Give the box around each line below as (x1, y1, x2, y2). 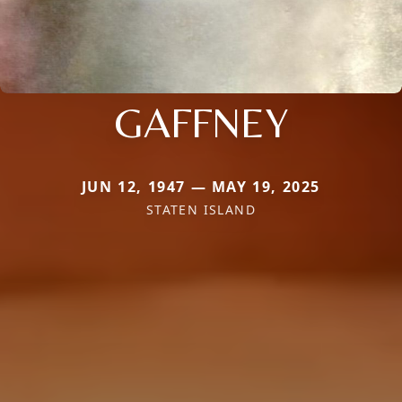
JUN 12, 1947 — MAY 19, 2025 (81, 176, 321, 197)
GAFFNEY (113, 96, 289, 147)
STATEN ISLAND (145, 200, 257, 218)
